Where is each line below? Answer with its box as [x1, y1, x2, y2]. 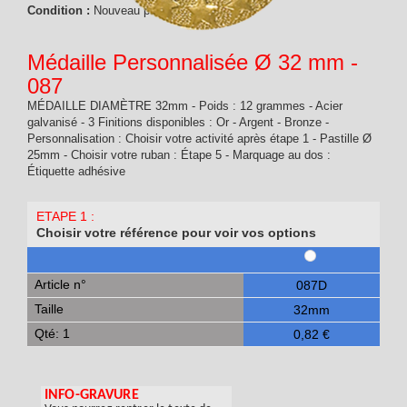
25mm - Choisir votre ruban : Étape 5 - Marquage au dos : [27, 148, 331, 162]
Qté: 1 [35, 326, 70, 341]
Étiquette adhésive [27, 164, 125, 178]
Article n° [35, 277, 86, 292]
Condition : [27, 4, 90, 17]
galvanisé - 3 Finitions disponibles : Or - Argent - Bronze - [27, 115, 329, 129]
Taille [35, 302, 64, 316]
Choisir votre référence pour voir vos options [36, 225, 316, 240]
